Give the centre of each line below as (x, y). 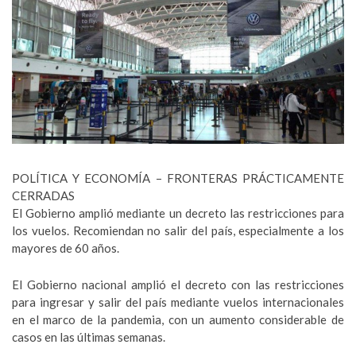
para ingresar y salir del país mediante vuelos (137, 302)
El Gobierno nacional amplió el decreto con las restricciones (178, 284)
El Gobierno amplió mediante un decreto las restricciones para (178, 213)
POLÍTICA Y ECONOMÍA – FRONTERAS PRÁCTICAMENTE (178, 178)
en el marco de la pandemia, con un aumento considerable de (178, 319)
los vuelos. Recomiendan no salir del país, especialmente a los (178, 230)
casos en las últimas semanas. (89, 337)
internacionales (303, 302)
